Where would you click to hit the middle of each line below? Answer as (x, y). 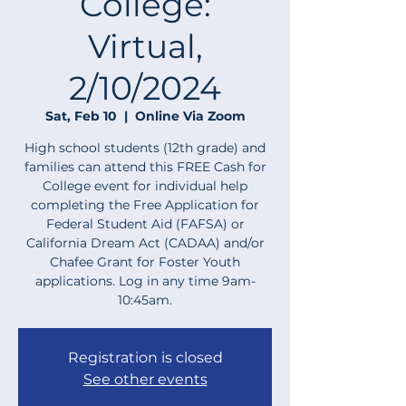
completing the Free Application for (145, 205)
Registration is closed (145, 358)
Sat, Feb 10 (81, 116)
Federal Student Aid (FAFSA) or (145, 224)
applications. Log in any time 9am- (145, 281)
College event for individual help (145, 186)
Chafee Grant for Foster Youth (145, 262)
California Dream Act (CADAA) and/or (145, 243)
